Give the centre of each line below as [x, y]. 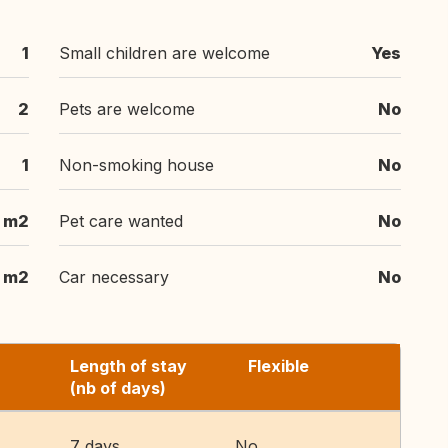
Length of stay [128, 366]
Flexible [278, 366]
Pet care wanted [121, 221]
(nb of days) [118, 388]
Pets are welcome [127, 109]
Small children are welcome [164, 53]
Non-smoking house [136, 165]
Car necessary [114, 277]
